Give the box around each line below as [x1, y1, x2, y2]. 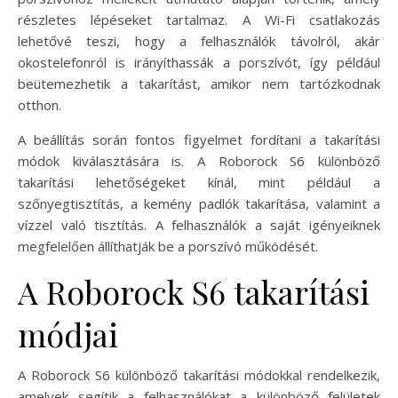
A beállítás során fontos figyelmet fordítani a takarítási [18, 130, 380, 148]
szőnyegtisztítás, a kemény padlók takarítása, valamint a [18, 194, 380, 212]
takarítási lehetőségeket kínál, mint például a [18, 172, 380, 191]
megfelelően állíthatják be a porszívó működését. [18, 236, 318, 255]
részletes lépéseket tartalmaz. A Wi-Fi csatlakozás [18, 10, 380, 28]
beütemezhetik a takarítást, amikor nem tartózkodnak [18, 74, 380, 92]
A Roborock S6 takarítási [18, 269, 370, 313]
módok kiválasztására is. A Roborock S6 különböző [18, 151, 380, 170]
